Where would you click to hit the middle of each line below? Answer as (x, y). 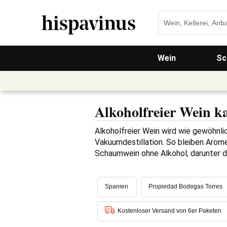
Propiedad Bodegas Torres (185, 186)
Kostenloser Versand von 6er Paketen (169, 211)
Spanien (117, 186)
